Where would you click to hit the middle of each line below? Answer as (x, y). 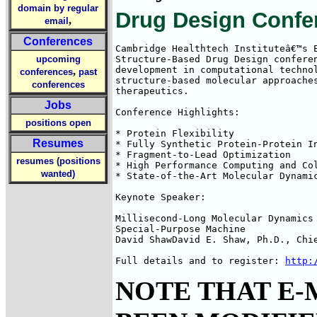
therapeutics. (152, 91)
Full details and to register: (200, 261)
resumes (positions (58, 161)
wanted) (58, 174)
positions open (58, 123)
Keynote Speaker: (163, 197)
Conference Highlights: (180, 112)
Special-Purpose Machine (180, 229)
